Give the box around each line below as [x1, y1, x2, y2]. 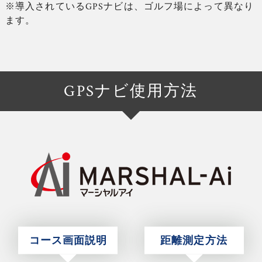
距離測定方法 [160, 233, 227, 247]
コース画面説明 [29, 233, 108, 247]
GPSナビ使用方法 [64, 81, 198, 102]
